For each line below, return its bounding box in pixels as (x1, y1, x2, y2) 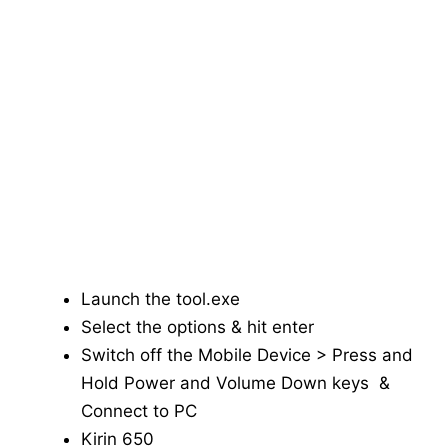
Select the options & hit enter (81, 316, 314, 337)
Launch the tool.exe (81, 288, 240, 309)
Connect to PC (81, 400, 197, 421)
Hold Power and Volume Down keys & (81, 372, 390, 393)
